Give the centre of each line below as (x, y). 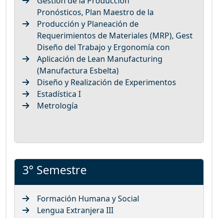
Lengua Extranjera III (75, 210)
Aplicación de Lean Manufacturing (100, 59)
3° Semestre (54, 170)
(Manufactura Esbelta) (78, 70)
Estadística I (59, 94)
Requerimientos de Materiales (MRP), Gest (115, 35)
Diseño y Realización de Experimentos (107, 82)
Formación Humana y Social (88, 198)
